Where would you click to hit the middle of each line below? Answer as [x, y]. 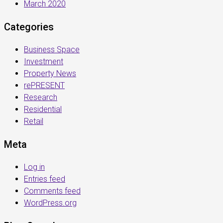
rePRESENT [44, 85]
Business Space [52, 50]
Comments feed [52, 191]
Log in [34, 167]
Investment [44, 61]
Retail [34, 121]
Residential [43, 109]
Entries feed [45, 179]
